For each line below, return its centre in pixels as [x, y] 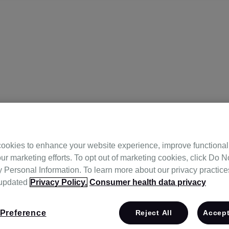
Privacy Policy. [59, 182]
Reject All [154, 213]
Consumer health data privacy [148, 182]
